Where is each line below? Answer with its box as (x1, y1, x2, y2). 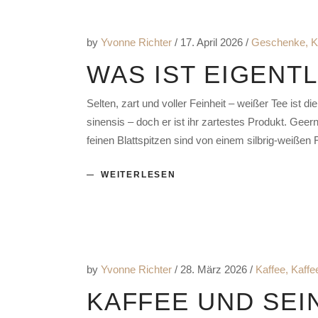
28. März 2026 (180, 263, 250, 275)
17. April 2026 (180, 36, 246, 48)
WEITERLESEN (101, 169, 176, 180)
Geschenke (251, 36, 305, 48)
